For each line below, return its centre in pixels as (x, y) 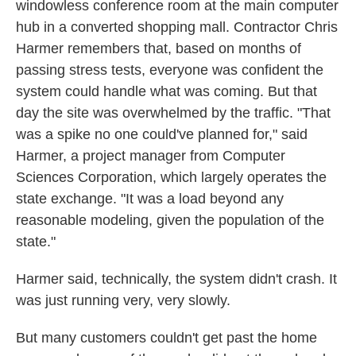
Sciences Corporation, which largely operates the (171, 177)
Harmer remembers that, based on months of (159, 48)
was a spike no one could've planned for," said (162, 134)
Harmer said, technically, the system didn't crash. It (176, 279)
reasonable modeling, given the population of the (170, 220)
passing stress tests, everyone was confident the (170, 70)
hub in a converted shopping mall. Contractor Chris (177, 27)
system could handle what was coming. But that (166, 91)
